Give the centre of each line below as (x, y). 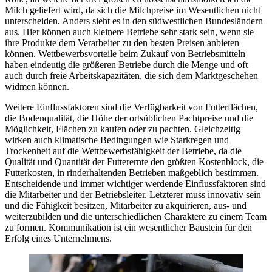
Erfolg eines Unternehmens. (59, 238)
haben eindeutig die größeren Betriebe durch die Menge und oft (126, 64)
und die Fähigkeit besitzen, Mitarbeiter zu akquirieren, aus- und (126, 205)
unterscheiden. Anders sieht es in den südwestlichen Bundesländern (134, 21)
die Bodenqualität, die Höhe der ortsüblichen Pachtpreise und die (129, 118)
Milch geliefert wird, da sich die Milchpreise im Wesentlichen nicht (133, 10)
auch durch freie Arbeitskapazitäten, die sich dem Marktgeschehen (131, 75)
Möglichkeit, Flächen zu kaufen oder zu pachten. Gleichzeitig (123, 129)
